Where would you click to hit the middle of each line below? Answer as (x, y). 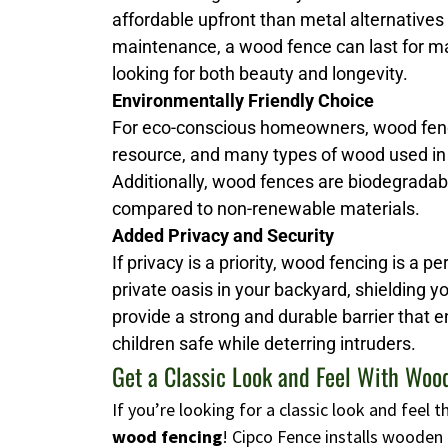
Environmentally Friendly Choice (243, 101)
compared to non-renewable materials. (266, 209)
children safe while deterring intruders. (264, 344)
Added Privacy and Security (223, 236)
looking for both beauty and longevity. (260, 74)
